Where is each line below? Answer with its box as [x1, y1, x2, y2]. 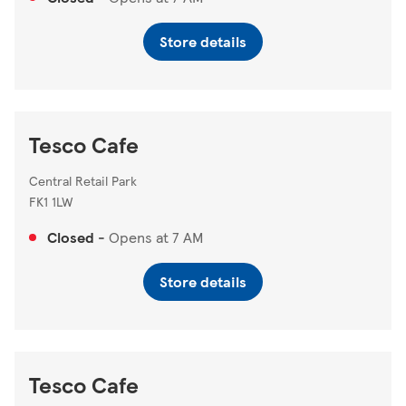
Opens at [109, 227, 169, 248]
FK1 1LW [29, 192, 73, 211]
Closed [47, 227, 94, 248]
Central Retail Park [29, 171, 137, 190]
